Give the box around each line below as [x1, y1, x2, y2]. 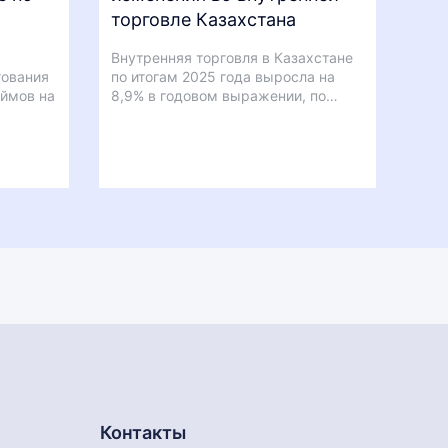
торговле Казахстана [110, 9, 296, 30]
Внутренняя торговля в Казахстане [110, 49, 353, 66]
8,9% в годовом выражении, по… [110, 87, 338, 104]
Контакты [100, 422, 186, 443]
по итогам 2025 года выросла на [110, 68, 335, 85]
